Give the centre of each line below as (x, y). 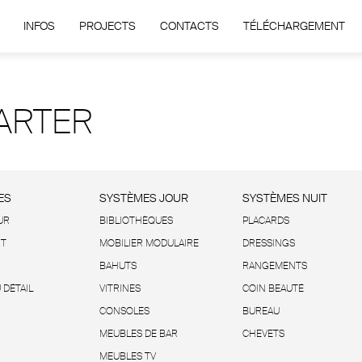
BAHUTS (118, 266)
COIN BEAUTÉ (273, 288)
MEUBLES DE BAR (138, 334)
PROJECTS (107, 26)
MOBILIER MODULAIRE (149, 243)
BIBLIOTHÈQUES (136, 221)
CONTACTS (189, 26)
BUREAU (261, 311)
